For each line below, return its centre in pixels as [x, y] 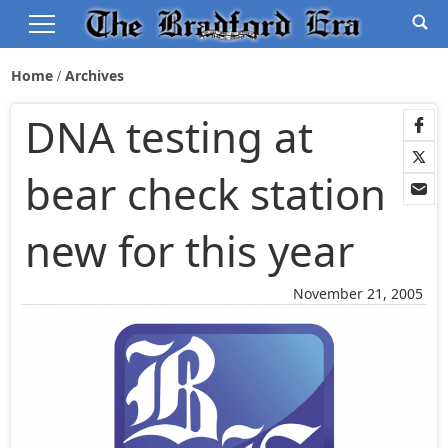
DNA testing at [169, 137]
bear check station [206, 194]
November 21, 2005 [357, 294]
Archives [95, 75]
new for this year [190, 251]
